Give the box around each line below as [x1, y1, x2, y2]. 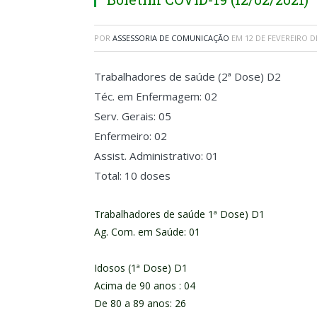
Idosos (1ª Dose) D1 [94, 260, 188, 275]
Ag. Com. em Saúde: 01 [94, 224, 200, 238]
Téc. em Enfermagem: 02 [94, 89, 217, 103]
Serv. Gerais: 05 [94, 109, 171, 123]
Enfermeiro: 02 [94, 129, 167, 143]
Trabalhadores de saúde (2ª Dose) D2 [94, 69, 281, 83]
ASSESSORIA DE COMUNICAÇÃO [113, 33, 229, 43]
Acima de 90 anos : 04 [94, 278, 195, 292]
